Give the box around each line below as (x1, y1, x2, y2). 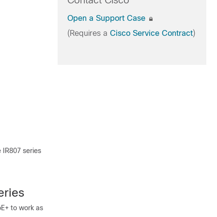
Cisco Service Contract (109, 29, 193, 37)
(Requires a (67, 29, 110, 37)
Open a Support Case (67, 14, 148, 22)
